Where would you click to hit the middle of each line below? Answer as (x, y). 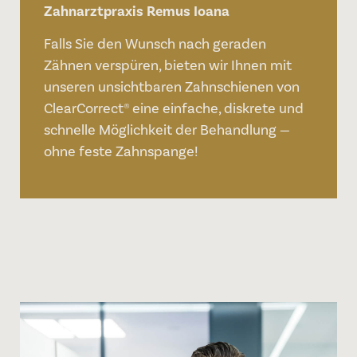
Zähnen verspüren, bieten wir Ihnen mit (168, 66)
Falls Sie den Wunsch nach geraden (155, 44)
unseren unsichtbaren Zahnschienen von (172, 87)
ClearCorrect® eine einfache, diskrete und (174, 109)
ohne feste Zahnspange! (121, 152)
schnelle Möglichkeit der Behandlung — (167, 130)
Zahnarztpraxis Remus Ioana (137, 11)
